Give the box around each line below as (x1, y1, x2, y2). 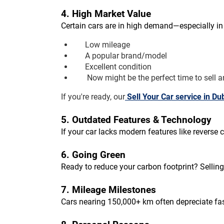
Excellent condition (85, 62, 151, 72)
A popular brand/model (85, 51, 167, 61)
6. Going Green (61, 149, 125, 161)
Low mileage (85, 40, 130, 50)
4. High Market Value (61, 8, 151, 20)
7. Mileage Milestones (61, 184, 156, 196)
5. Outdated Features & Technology (61, 114, 211, 126)
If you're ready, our (61, 92, 125, 102)
